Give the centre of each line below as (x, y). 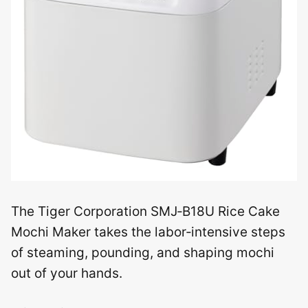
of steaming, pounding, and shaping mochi (143, 252)
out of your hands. (67, 273)
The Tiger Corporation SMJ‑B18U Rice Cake (145, 211)
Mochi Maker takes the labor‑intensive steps (148, 232)
